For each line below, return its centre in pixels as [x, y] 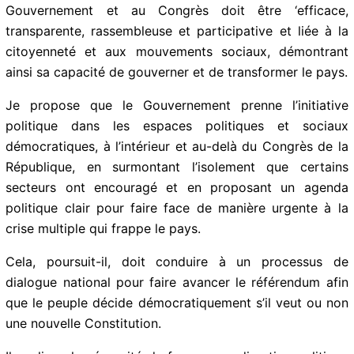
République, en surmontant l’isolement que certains [177, 166]
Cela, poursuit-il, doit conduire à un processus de [177, 261]
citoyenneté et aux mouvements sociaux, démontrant [177, 51]
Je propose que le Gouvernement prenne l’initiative [177, 105]
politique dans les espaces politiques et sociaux [177, 125]
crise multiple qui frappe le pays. [104, 228]
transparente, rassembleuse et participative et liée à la [177, 30]
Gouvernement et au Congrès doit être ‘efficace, [177, 10]
